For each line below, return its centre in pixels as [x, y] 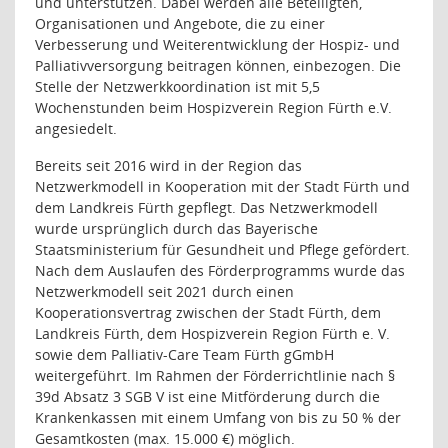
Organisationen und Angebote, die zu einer [180, 23]
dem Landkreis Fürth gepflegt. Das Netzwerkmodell [206, 207]
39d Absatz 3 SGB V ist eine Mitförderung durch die [207, 396]
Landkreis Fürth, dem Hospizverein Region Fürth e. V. [212, 333]
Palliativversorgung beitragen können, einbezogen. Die [218, 65]
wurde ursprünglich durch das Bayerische [176, 228]
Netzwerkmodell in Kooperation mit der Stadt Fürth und [222, 186]
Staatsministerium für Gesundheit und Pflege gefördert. [222, 249]
